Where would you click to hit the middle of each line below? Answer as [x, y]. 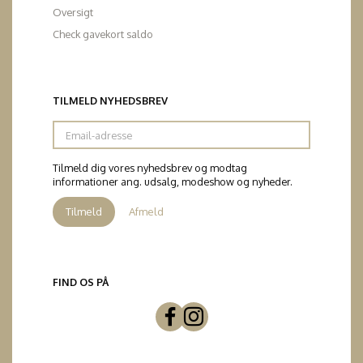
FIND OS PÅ [81, 282]
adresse [70, 140]
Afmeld [146, 211]
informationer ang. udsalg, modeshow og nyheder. [173, 181]
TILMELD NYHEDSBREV [110, 100]
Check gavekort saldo [103, 34]
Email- [66, 126]
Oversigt [73, 12]
